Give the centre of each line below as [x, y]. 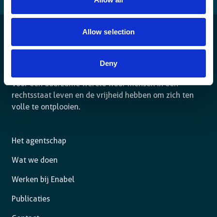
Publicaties [31, 199]
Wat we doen [35, 160]
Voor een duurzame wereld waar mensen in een [95, 84]
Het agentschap [39, 141]
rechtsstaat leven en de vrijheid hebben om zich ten [103, 95]
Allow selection [108, 31]
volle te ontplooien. [46, 107]
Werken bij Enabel [43, 179]
